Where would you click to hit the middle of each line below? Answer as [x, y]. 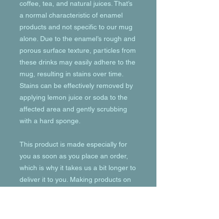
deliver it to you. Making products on [75, 179]
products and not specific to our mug [76, 27]
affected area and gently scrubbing [73, 109]
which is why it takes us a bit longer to [78, 168]
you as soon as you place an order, [74, 156]
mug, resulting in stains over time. [71, 74]
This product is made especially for [73, 144]
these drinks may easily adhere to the [77, 62]
